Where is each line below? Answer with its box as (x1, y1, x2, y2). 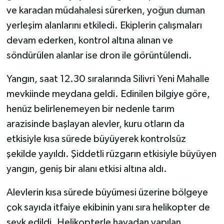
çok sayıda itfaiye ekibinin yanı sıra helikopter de (6, 202, 210, 213)
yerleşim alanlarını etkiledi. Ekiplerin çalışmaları (6, 20, 202, 31)
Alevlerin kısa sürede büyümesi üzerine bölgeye (6, 187, 208, 198)
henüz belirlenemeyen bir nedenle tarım (6, 104, 174, 114)
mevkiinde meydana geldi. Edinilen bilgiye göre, (6, 89, 210, 99)
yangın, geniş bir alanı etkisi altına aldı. (6, 164, 167, 174)
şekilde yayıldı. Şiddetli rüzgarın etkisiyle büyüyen (6, 149, 216, 159)
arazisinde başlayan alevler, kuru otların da (6, 119, 184, 129)
